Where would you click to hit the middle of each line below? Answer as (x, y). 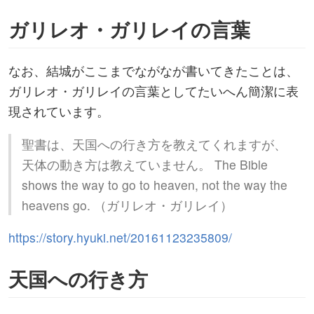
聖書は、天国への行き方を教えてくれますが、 (154, 144)
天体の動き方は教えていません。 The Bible (145, 164)
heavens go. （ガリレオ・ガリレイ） (127, 205)
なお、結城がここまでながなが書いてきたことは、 (153, 71)
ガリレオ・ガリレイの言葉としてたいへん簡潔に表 (153, 91)
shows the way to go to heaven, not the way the (155, 184)
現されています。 (59, 111)
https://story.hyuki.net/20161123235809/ (120, 238)
